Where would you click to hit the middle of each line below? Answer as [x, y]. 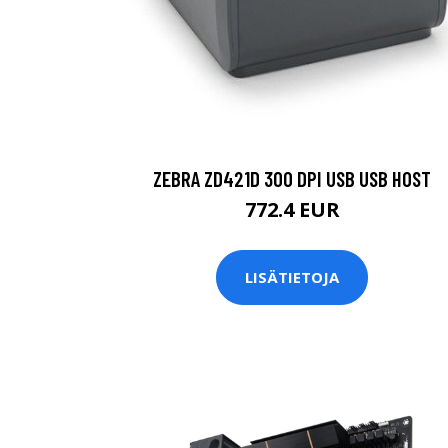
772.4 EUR [292, 209]
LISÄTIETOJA [292, 277]
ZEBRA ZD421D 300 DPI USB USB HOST [292, 178]
